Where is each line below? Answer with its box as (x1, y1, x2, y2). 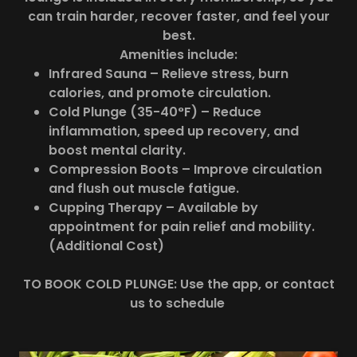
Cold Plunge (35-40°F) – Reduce (48, 102, 261, 121)
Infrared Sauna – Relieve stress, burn (48, 64, 288, 83)
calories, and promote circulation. (48, 83, 271, 102)
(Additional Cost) (48, 236, 164, 255)
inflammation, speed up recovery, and (48, 121, 299, 140)
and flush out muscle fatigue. (48, 178, 239, 198)
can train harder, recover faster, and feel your (27, 6, 330, 25)
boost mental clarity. (48, 140, 186, 159)
